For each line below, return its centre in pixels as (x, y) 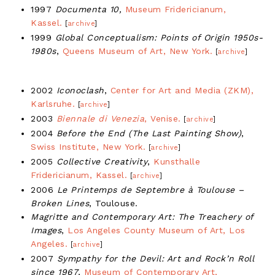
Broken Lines (60, 203)
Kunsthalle (177, 161)
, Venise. (163, 118)
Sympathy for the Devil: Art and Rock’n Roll (155, 258)
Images (46, 230)
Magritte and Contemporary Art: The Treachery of (142, 216)
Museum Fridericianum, (175, 9)
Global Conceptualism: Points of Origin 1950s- (159, 37)
